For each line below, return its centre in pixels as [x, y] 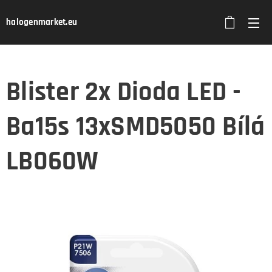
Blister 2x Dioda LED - [124, 92]
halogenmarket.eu [42, 22]
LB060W [53, 161]
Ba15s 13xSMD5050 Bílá [136, 127]
